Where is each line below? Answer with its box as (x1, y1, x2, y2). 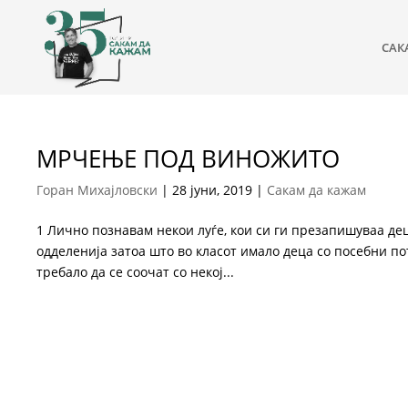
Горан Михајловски (36, 181, 158, 199)
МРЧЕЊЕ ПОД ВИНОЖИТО (36, 142, 341, 175)
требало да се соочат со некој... (36, 263, 235, 280)
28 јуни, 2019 (172, 181, 253, 199)
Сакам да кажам (267, 181, 367, 199)
